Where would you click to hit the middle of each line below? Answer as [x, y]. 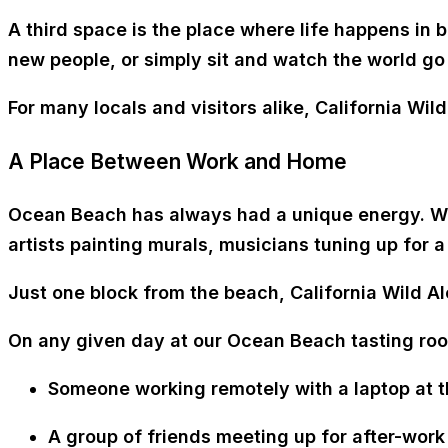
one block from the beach [165, 293]
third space [76, 30]
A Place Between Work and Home [177, 162]
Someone [91, 389]
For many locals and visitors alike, [161, 108]
